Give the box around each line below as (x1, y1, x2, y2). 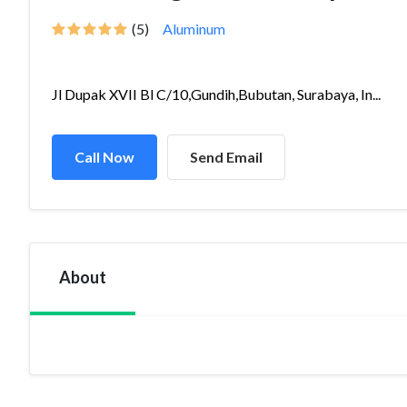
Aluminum (163, 20, 225, 37)
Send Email (190, 148, 263, 165)
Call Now (74, 148, 134, 165)
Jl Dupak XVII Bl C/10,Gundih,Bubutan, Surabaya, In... (52, 85, 381, 103)
